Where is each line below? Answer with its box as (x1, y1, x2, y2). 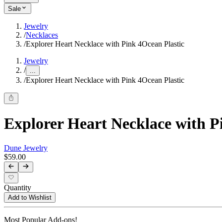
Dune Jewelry (4, 143, 48, 152)
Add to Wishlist (8, 194, 52, 202)
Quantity (4, 183, 31, 192)
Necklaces (26, 31, 58, 40)
